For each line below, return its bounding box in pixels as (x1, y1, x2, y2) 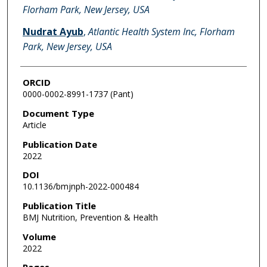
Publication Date (22, 138, 97, 150)
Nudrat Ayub (22, 25, 83, 39)
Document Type (22, 107, 94, 120)
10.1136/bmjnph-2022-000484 (22, 181, 139, 193)
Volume (22, 230, 56, 243)
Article (22, 119, 46, 131)
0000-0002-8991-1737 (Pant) (22, 88, 133, 100)
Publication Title (22, 200, 96, 212)
